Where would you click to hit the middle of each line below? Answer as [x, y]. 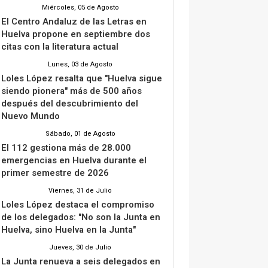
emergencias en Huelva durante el [74, 160]
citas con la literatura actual [60, 46]
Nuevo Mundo [31, 116]
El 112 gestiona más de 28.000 [66, 147]
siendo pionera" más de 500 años [71, 91]
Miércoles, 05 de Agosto [80, 7]
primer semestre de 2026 [55, 173]
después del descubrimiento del [70, 103]
